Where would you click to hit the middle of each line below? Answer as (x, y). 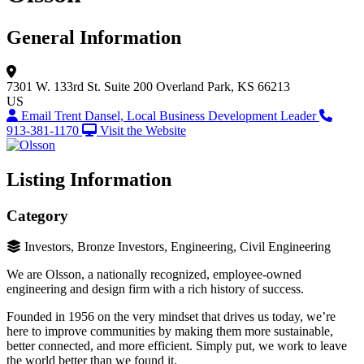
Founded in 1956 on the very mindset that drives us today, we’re (171, 317)
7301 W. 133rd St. (54, 86)
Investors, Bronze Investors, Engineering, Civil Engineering (178, 247)
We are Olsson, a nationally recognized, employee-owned (154, 275)
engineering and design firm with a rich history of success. (155, 289)
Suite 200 (128, 86)
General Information (94, 37)
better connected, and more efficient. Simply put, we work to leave (177, 346)
